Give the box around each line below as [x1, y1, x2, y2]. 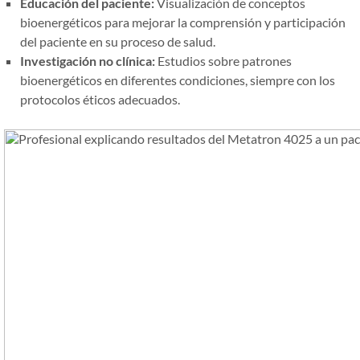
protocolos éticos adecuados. [20, 92, 180, 108]
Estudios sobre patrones [155, 53, 292, 69]
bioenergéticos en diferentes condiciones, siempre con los [20, 72, 335, 88]
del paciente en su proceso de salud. [20, 34, 215, 50]
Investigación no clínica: [20, 53, 155, 69]
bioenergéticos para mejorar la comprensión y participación [20, 14, 346, 31]
